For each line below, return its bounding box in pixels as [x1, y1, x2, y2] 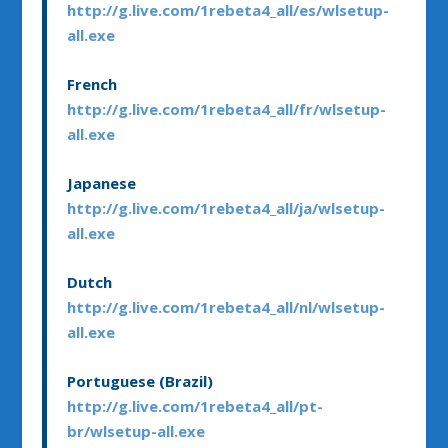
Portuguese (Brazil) [67, 371, 214, 392]
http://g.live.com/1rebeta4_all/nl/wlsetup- [67, 297, 386, 318]
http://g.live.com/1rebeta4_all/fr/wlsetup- [67, 99, 387, 120]
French [67, 74, 118, 95]
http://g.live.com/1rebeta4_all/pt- [67, 396, 324, 417]
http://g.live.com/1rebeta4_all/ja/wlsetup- [67, 198, 386, 219]
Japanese [67, 173, 137, 194]
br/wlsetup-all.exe [67, 421, 206, 442]
